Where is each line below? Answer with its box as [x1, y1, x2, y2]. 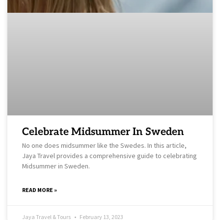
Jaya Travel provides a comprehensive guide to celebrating [22, 151, 197, 160]
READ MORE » [22, 186, 57, 193]
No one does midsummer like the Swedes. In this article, [22, 140, 187, 150]
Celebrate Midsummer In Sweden [22, 125, 184, 138]
